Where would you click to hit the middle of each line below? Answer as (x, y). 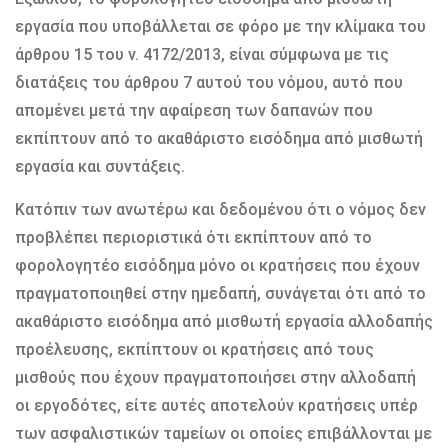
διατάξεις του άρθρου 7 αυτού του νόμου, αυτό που (209, 82)
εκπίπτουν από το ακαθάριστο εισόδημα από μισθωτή (219, 138)
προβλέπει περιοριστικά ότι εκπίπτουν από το (193, 237)
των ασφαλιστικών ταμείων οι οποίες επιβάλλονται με (223, 433)
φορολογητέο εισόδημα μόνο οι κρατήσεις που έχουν (217, 265)
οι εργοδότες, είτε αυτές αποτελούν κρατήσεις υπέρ (216, 405)
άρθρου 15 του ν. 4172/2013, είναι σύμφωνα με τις (202, 54)
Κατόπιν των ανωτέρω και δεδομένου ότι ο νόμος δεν (220, 209)
